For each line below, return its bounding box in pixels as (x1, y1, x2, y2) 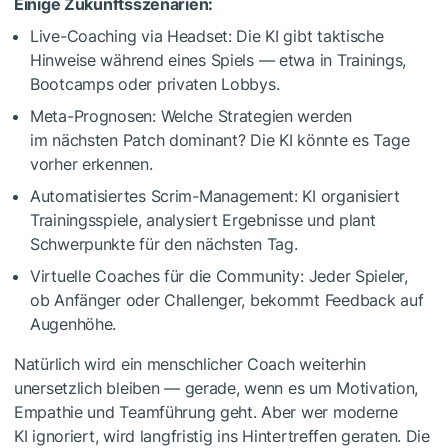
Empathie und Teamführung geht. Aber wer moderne (14, 401, 398, 422)
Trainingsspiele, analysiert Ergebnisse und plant (30, 209, 376, 230)
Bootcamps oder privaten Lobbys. (30, 73, 280, 94)
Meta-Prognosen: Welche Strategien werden (30, 105, 352, 126)
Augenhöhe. (30, 313, 117, 334)
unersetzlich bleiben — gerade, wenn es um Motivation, (14, 377, 419, 398)
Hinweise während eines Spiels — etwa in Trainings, (30, 49, 407, 70)
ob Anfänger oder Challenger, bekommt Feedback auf (30, 289, 424, 310)
